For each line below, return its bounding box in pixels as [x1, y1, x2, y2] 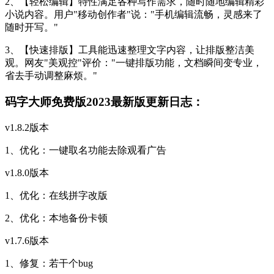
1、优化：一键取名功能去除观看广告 [5, 144, 166, 155]
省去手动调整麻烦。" [5, 70, 97, 81]
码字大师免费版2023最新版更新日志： [5, 95, 204, 109]
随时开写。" [5, 22, 58, 33]
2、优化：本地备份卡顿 [5, 212, 108, 223]
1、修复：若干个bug [5, 257, 93, 268]
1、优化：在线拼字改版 [5, 190, 108, 201]
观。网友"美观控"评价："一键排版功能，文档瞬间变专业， [5, 57, 262, 68]
